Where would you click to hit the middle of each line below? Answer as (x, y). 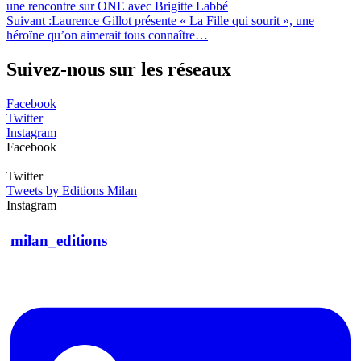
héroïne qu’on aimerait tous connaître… (107, 35)
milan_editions (59, 241)
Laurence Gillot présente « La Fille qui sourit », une (183, 21)
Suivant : (29, 21)
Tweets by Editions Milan (72, 191)
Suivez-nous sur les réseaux (119, 70)
